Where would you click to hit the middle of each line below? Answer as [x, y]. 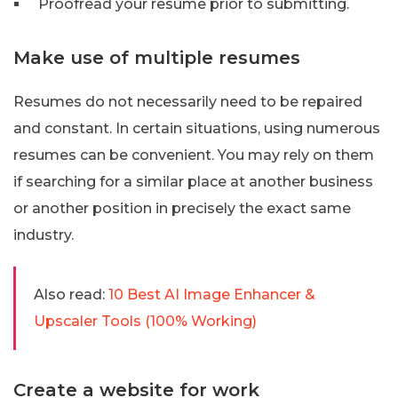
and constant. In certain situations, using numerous [197, 128]
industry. [44, 235]
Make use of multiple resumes [157, 57]
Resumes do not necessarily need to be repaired [188, 101]
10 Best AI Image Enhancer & [212, 294]
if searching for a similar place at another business [193, 181]
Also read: [69, 294]
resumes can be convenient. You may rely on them [194, 155]
